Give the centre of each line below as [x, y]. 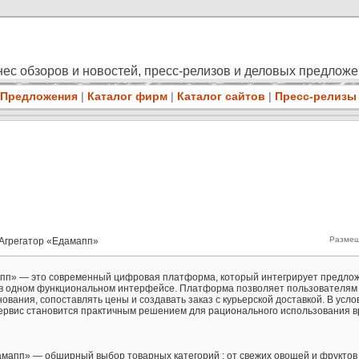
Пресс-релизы [315, 96]
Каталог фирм [127, 96]
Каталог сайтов [221, 96]
